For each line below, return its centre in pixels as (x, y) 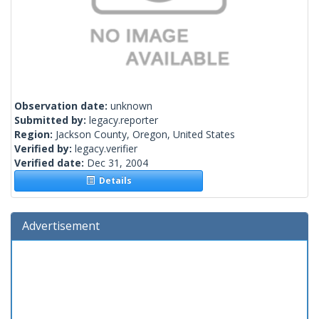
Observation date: (62, 106)
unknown (131, 106)
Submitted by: (52, 120)
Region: (35, 135)
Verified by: (45, 149)
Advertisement (61, 226)
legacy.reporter (124, 120)
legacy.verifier (106, 149)
